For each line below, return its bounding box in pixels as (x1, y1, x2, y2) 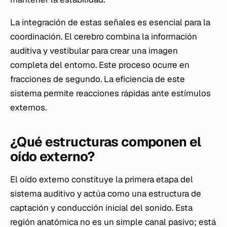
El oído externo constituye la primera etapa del (10, 174, 193, 185)
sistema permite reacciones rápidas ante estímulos (10, 88, 211, 99)
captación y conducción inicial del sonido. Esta (10, 202, 193, 214)
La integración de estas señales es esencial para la (10, 17, 210, 28)
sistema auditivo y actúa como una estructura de (10, 188, 201, 200)
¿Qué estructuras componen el (10, 133, 201, 151)
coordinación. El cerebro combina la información (10, 31, 197, 43)
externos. (10, 102, 47, 113)
